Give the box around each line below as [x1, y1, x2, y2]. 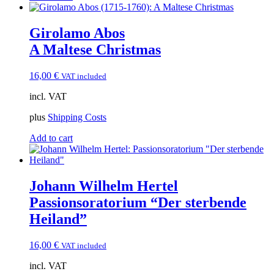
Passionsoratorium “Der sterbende [29, 194, 246, 210]
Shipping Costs [48, 111, 106, 122]
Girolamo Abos [29, 24, 125, 41]
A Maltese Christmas [29, 41, 161, 57]
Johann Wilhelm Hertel [29, 177, 178, 194]
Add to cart [29, 132, 73, 143]
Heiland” [29, 210, 87, 227]
